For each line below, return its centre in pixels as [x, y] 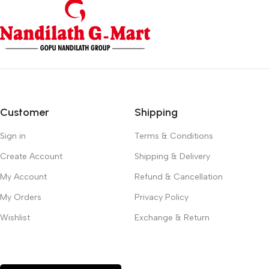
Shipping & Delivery [172, 156]
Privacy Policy [162, 197]
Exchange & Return [172, 217]
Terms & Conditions [174, 136]
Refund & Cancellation [179, 177]
